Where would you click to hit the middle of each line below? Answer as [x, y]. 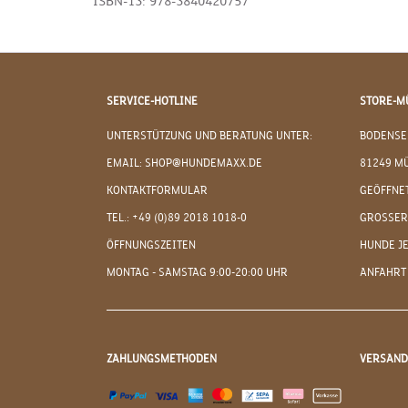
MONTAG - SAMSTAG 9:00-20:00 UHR [197, 273]
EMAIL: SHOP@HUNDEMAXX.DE [184, 163]
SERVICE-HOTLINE [152, 102]
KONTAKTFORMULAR [157, 191]
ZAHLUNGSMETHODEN [162, 359]
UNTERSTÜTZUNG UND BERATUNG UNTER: [209, 136]
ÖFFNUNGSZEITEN [151, 245]
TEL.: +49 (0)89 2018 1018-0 [177, 218]
